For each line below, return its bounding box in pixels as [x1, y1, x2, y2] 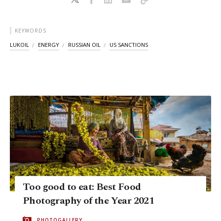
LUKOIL [10, 41, 29, 49]
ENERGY [38, 41, 59, 49]
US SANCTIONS [110, 41, 148, 49]
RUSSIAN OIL [68, 41, 101, 49]
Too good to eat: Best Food [23, 179, 141, 194]
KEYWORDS [15, 27, 46, 35]
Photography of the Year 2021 [23, 193, 154, 208]
